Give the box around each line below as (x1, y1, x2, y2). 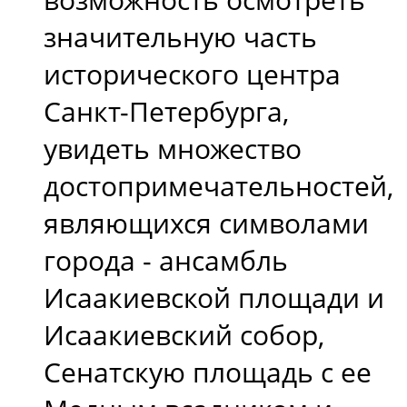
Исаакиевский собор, (44, 316, 324, 354)
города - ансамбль (44, 242, 288, 280)
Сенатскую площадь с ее (44, 353, 372, 392)
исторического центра (44, 55, 341, 94)
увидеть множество (44, 130, 302, 168)
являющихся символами (44, 204, 369, 243)
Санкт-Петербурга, (44, 93, 289, 131)
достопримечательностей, (44, 167, 393, 205)
